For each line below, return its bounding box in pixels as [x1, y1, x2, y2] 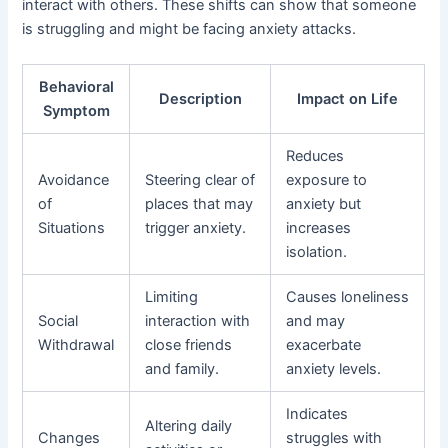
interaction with [145, 311, 251, 330]
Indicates [286, 404, 349, 423]
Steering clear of [145, 170, 256, 189]
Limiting [145, 287, 199, 306]
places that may [145, 194, 254, 213]
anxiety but [286, 194, 362, 213]
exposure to [286, 170, 368, 189]
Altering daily [145, 416, 233, 435]
